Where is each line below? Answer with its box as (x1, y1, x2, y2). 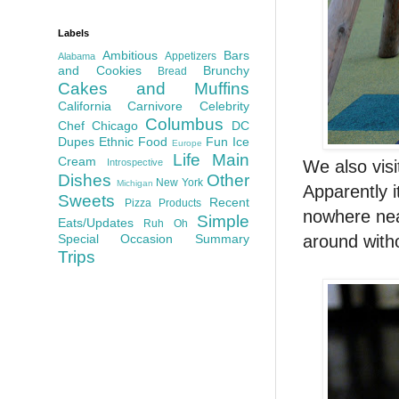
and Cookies (58, 62, 142, 77)
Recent (209, 194, 250, 209)
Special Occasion (58, 231, 174, 246)
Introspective (107, 156, 163, 167)
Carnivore (127, 98, 183, 113)
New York (156, 175, 204, 189)
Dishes (58, 170, 111, 190)
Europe (172, 137, 202, 148)
